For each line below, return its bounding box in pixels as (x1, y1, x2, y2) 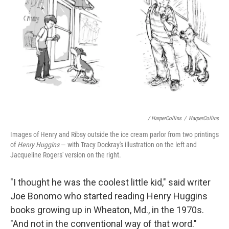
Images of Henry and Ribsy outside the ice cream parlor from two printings (10, 130, 219, 139)
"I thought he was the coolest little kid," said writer (10, 177, 211, 188)
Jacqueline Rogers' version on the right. (10, 151, 121, 159)
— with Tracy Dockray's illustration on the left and (59, 141, 197, 149)
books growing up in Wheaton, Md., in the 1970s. (10, 204, 204, 215)
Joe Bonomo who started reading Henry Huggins (10, 191, 208, 201)
